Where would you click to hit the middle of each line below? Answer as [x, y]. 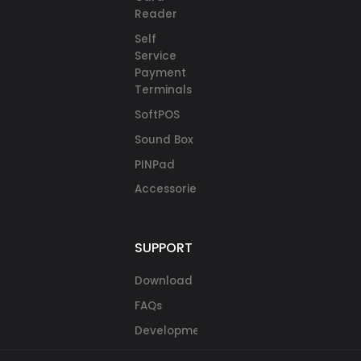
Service [155, 56]
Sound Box [164, 139]
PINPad [154, 164]
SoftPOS [157, 114]
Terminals [163, 89]
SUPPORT [163, 247]
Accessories [168, 189]
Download [163, 280]
